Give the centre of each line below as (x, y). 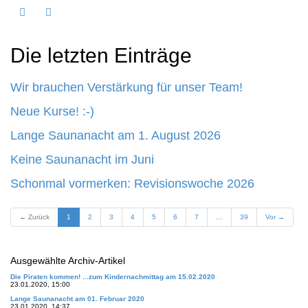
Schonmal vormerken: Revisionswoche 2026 (132, 184)
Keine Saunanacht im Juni (82, 159)
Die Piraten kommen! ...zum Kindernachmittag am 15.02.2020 (113, 277)
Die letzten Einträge (101, 55)
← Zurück (34, 217)
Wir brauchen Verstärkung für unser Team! (126, 87)
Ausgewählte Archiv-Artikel (68, 261)
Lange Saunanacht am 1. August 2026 (115, 135)
